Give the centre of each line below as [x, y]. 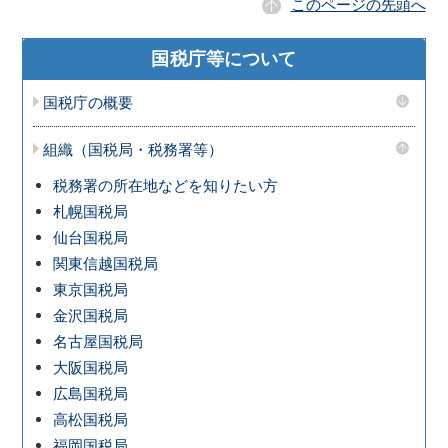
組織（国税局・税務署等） [133, 149]
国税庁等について [224, 58]
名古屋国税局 [98, 341]
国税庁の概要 [88, 102]
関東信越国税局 [106, 263]
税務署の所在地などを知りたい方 [166, 185]
